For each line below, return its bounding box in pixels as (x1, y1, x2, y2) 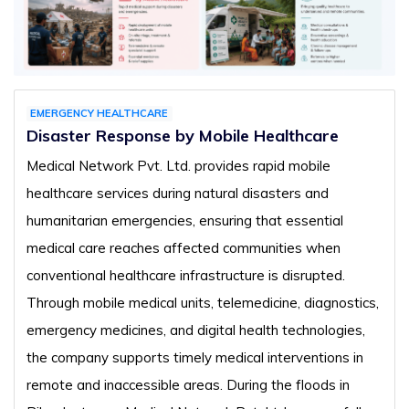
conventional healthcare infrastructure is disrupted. (26, 266, 345, 284)
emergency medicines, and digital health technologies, (26, 320, 365, 339)
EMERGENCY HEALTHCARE (30, 106, 168, 120)
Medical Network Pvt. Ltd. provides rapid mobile (26, 156, 330, 174)
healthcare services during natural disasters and (26, 184, 329, 202)
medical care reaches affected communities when (26, 238, 341, 257)
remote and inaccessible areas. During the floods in (26, 375, 350, 393)
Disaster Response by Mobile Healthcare (26, 124, 339, 146)
